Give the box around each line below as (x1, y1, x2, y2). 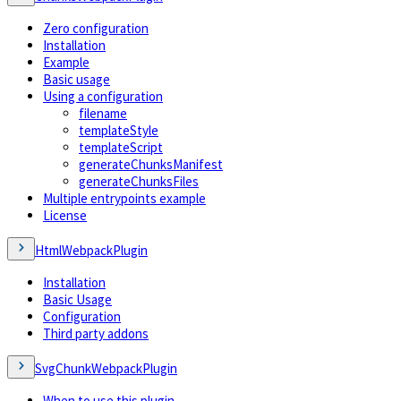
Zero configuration (43, 19, 149, 37)
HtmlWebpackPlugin (35, 241, 148, 259)
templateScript (79, 138, 163, 156)
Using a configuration (43, 87, 163, 105)
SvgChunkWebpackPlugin (35, 359, 177, 377)
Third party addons (43, 324, 149, 342)
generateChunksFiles (79, 172, 199, 190)
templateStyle (79, 121, 158, 139)
